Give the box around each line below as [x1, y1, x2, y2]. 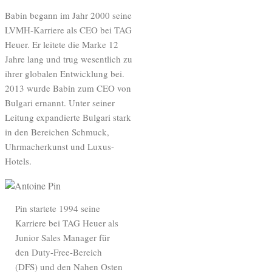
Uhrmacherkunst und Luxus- [5, 140, 114, 152]
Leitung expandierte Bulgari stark [5, 110, 131, 123]
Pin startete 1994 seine [15, 202, 101, 214]
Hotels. [5, 154, 32, 167]
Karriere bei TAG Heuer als [15, 216, 119, 229]
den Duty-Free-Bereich [15, 245, 103, 258]
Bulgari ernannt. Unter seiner [5, 96, 115, 109]
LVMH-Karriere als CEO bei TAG [5, 23, 132, 36]
